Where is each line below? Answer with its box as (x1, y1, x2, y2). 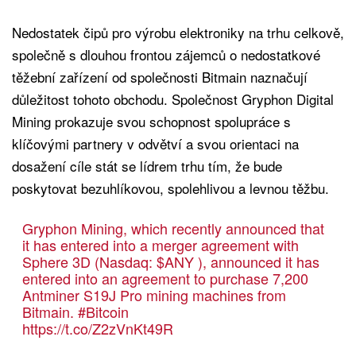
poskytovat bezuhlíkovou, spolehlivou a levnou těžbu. (12, 178, 329, 199)
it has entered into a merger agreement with (21, 234, 299, 256)
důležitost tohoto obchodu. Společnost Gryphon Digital (12, 89, 334, 110)
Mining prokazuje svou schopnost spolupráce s (12, 111, 291, 132)
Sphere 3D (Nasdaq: (21, 251, 157, 273)
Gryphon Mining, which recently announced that (21, 218, 324, 239)
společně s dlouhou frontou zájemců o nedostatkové (12, 44, 320, 65)
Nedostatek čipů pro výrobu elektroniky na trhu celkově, (12, 22, 344, 43)
